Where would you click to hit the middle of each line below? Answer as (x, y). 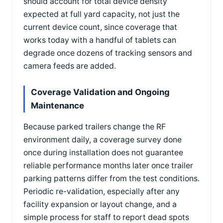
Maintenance (57, 106)
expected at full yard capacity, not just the (102, 14)
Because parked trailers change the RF (95, 127)
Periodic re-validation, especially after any (102, 192)
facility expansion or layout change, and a (100, 205)
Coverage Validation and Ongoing (100, 92)
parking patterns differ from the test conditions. (111, 179)
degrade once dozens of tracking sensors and (108, 53)
